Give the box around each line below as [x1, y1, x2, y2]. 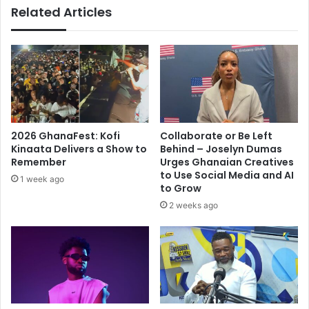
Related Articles [11, 3, 112, 21]
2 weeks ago [169, 199, 218, 210]
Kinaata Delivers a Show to [11, 141, 147, 156]
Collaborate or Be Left [160, 128, 272, 143]
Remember [11, 154, 66, 169]
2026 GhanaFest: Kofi [11, 128, 120, 143]
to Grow [160, 181, 201, 195]
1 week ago [20, 173, 64, 184]
